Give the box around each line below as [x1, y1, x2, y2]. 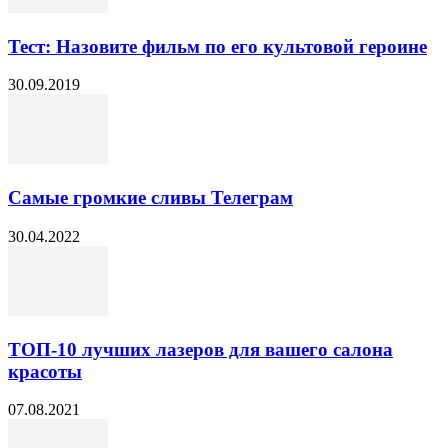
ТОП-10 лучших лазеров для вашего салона [8, 338, 393, 360]
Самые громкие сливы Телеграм [8, 187, 293, 209]
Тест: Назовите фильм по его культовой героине [8, 35, 427, 57]
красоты [8, 360, 82, 382]
